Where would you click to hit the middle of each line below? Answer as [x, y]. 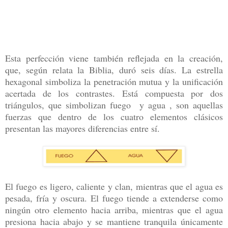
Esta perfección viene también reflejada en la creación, [114, 58]
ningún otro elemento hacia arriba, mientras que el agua [114, 209]
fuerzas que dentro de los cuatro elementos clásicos [114, 116]
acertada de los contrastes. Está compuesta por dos [114, 93]
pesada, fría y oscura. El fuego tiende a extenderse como [114, 198]
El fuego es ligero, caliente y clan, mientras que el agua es [114, 186]
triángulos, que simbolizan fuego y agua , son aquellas [114, 105]
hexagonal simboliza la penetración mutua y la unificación [114, 81]
